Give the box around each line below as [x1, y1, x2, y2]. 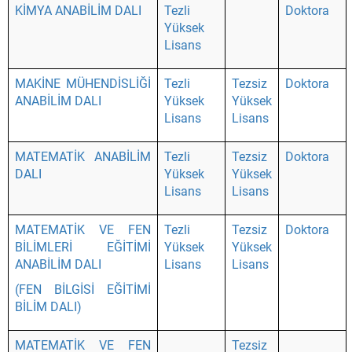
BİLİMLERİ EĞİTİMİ [15, 240, 151, 255]
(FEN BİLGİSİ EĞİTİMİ [15, 282, 151, 297]
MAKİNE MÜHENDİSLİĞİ [15, 76, 151, 91]
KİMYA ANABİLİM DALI [15, 3, 141, 18]
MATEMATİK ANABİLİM [15, 149, 151, 164]
